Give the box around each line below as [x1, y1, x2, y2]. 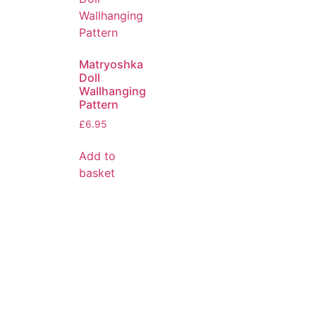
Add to [79, 149, 116, 164]
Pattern [79, 97, 119, 112]
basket [79, 166, 115, 181]
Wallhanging [79, 84, 146, 99]
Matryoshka [79, 57, 143, 72]
